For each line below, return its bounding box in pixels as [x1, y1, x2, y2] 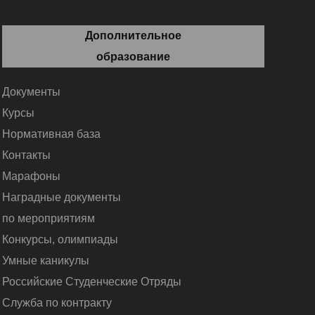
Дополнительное [84, 29, 181, 41]
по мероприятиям [1, 212, 95, 224]
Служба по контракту [1, 296, 112, 309]
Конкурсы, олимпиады [1, 233, 118, 245]
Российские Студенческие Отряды [1, 275, 181, 288]
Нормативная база [1, 127, 101, 140]
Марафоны [1, 169, 60, 182]
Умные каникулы [1, 254, 89, 266]
